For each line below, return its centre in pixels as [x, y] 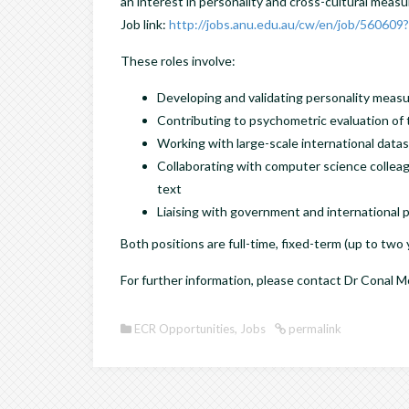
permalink [314, 328]
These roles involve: [178, 60]
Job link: [145, 24]
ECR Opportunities [184, 328]
